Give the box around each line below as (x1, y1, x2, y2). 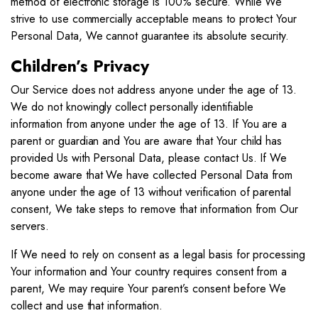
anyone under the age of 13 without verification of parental (11, 184, 292, 200)
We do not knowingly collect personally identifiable (11, 99, 253, 115)
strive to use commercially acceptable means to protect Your (11, 11, 297, 27)
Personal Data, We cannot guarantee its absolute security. (11, 28, 290, 44)
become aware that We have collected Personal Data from (11, 167, 293, 183)
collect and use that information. (11, 297, 163, 314)
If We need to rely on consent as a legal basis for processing (11, 246, 306, 263)
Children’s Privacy (11, 54, 149, 78)
